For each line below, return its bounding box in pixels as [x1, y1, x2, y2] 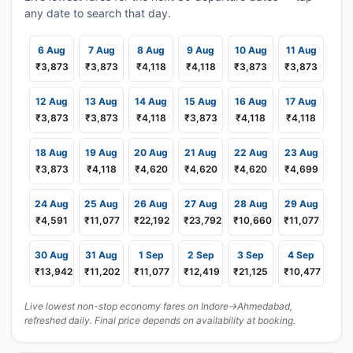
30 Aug [35, 249, 69, 261]
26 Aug [134, 198, 168, 210]
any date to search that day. [24, 6, 171, 20]
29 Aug [284, 198, 318, 210]
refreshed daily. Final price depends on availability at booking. [24, 314, 295, 326]
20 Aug [134, 147, 168, 158]
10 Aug [234, 44, 267, 56]
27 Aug [184, 198, 217, 210]
